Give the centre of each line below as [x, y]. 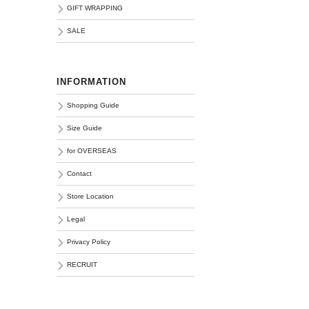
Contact [79, 173]
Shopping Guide [93, 105]
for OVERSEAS [92, 151]
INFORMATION [91, 82]
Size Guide [84, 128]
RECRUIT [82, 265]
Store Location [90, 196]
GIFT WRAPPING [95, 8]
